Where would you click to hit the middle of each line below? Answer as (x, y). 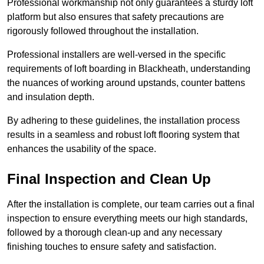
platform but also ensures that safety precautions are (115, 17)
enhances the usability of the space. (82, 149)
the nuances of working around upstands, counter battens (126, 83)
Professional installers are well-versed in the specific (116, 55)
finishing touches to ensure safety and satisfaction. (112, 247)
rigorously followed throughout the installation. (103, 31)
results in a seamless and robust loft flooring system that (123, 135)
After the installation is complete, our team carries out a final (131, 204)
